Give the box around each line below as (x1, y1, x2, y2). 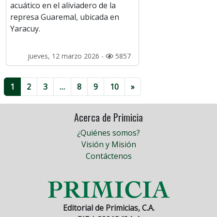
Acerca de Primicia (74, 110, 143, 125)
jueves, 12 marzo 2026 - (27, 51, 106, 61)
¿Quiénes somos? (77, 127, 140, 139)
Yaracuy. (10, 23, 40, 34)
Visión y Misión (81, 139, 136, 150)
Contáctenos (85, 151, 132, 162)
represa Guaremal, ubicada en (10, 12, 119, 23)
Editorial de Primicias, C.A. (62, 202, 155, 214)
